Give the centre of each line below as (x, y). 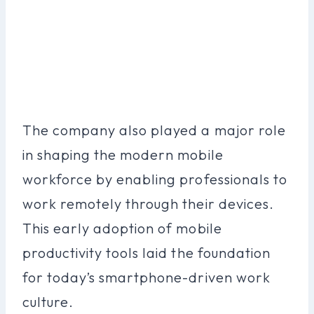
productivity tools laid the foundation (146, 252)
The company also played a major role (154, 130)
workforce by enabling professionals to (155, 179)
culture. (48, 301)
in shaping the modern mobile (123, 154)
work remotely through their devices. (148, 203)
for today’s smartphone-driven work (146, 277)
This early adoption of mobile (122, 228)
